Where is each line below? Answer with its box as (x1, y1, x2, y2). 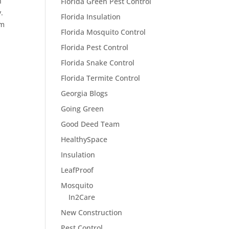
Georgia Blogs (61, 88, 108, 98)
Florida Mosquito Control (61, 27, 146, 37)
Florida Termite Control (61, 73, 141, 83)
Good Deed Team (61, 119, 120, 129)
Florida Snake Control (61, 58, 135, 67)
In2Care (68, 192, 96, 202)
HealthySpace (61, 134, 108, 144)
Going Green (61, 104, 104, 113)
